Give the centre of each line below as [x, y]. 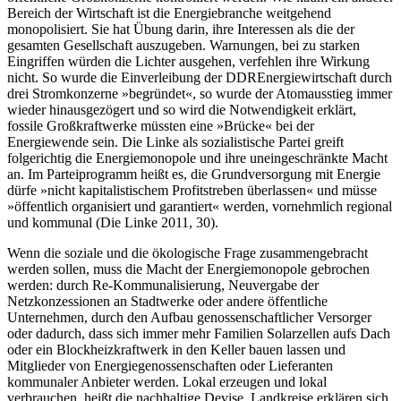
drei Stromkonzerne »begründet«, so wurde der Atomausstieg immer [200, 94]
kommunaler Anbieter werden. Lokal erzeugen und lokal [167, 382]
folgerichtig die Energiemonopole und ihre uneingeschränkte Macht [197, 158]
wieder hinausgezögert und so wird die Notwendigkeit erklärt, [182, 110]
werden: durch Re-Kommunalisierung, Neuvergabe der [163, 286]
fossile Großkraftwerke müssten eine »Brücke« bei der [161, 126]
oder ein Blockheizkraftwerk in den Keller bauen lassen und [176, 350]
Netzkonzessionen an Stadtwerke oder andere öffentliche [167, 302]
